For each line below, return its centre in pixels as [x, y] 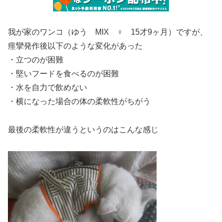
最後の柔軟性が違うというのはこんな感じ [83, 130]
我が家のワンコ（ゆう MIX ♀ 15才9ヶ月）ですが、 [108, 32]
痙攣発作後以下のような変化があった [75, 46]
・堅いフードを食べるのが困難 [63, 74]
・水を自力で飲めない [48, 88]
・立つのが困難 [36, 60]
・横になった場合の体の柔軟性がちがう [79, 102]
